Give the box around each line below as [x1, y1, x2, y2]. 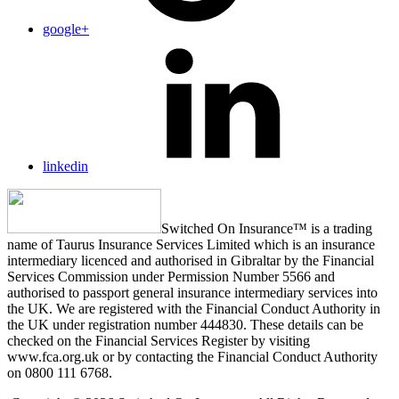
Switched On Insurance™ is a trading [161, 220, 372, 236]
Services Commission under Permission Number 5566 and [7, 268, 335, 284]
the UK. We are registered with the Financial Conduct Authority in [7, 300, 380, 316]
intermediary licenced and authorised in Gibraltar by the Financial [7, 252, 374, 268]
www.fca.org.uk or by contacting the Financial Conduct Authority [7, 348, 378, 364]
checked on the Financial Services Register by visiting [7, 332, 310, 348]
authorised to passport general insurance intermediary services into [7, 284, 378, 300]
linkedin [43, 158, 88, 174]
